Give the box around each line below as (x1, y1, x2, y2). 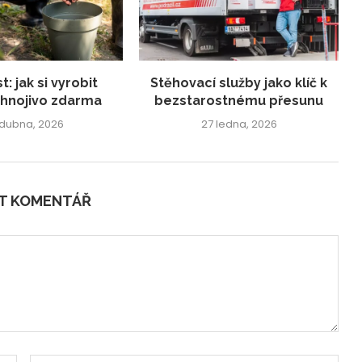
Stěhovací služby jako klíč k (150, 74, 328, 90)
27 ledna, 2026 (200, 116, 277, 132)
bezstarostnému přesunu (154, 92, 324, 108)
